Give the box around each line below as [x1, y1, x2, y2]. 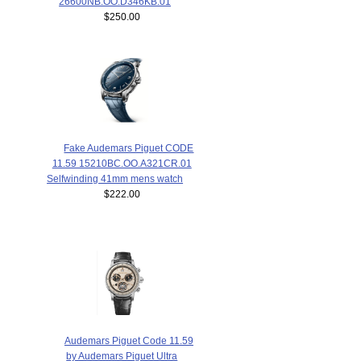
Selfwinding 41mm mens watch [47, 173, 184, 185]
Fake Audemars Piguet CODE [64, 143, 194, 154]
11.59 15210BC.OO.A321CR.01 [52, 158, 192, 169]
